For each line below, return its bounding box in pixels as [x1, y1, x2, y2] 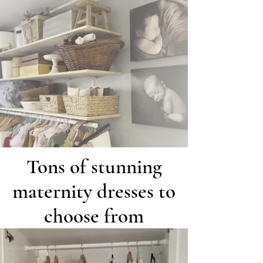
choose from [44, 204, 144, 228]
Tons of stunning [26, 154, 162, 179]
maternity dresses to [12, 179, 176, 204]
